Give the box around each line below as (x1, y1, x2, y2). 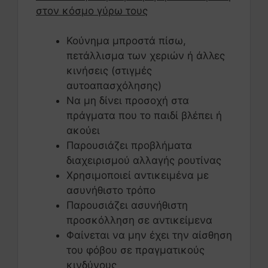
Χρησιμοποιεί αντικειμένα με (66, 169, 209, 182)
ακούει (66, 124, 100, 137)
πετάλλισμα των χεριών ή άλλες (66, 50, 225, 62)
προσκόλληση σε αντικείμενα (66, 214, 212, 227)
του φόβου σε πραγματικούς (66, 244, 205, 257)
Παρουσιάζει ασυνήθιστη (66, 199, 188, 212)
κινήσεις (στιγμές (66, 65, 152, 77)
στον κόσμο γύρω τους (36, 4, 148, 17)
